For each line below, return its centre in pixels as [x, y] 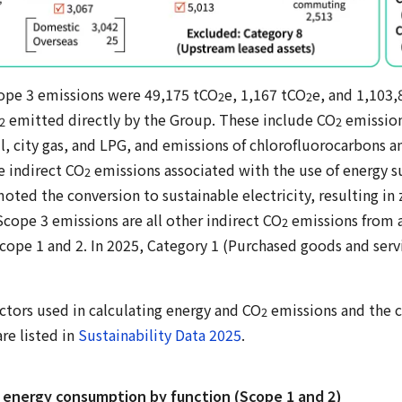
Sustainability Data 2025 [160, 334]
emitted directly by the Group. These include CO [170, 119]
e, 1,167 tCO [265, 94]
